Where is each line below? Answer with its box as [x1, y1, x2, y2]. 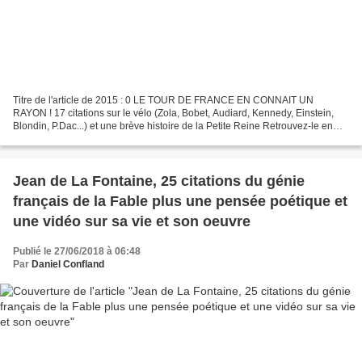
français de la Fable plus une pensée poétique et [13, 192, 152, 209]
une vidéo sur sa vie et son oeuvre [13, 213, 250, 229]
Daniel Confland [32, 258, 104, 270]
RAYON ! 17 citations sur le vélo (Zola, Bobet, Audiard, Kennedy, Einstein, [13, 107, 334, 119]
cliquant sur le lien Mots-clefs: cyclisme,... [13, 133, 192, 145]
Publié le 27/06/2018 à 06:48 [13, 245, 141, 257]
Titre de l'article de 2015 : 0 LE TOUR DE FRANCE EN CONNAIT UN [13, 94, 314, 106]
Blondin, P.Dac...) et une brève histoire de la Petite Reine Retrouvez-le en [13, 120, 333, 132]
